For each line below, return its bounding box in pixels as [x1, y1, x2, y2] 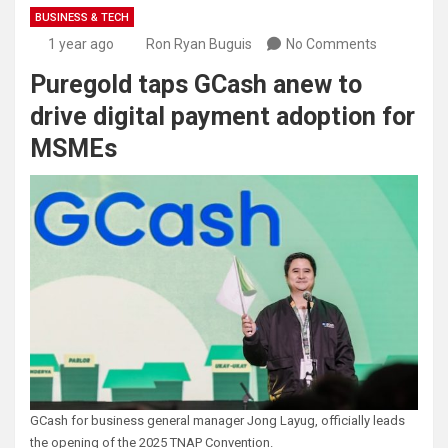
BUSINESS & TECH [35, 11, 129, 25]
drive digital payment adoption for [30, 102, 415, 132]
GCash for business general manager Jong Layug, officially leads [30, 413, 405, 429]
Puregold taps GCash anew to [30, 70, 362, 100]
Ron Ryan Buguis [146, 36, 252, 53]
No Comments [286, 36, 377, 53]
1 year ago [47, 36, 114, 53]
